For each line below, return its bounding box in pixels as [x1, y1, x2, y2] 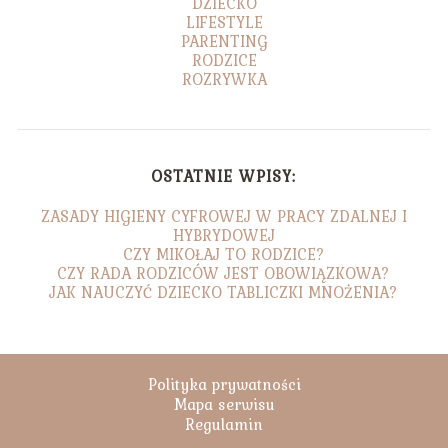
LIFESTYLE [185, 9, 263, 34]
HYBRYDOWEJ [172, 222, 275, 247]
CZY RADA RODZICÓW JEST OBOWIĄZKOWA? [57, 260, 391, 285]
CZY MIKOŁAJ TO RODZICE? [122, 241, 325, 266]
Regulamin [185, 411, 263, 436]
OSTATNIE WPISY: [151, 163, 297, 188]
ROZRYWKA [181, 66, 267, 91]
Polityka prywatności [147, 371, 301, 396]
